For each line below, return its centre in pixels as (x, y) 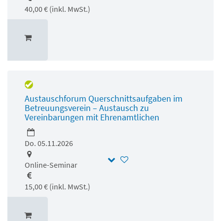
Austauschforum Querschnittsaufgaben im (104, 98)
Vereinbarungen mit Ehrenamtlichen (92, 117)
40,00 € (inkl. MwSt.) (57, 9)
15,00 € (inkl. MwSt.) (57, 186)
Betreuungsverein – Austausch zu (87, 108)
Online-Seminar (51, 165)
